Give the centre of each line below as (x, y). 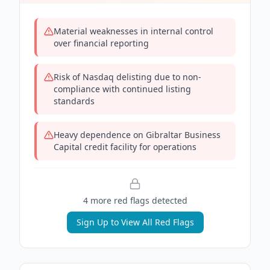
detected (168, 200)
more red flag (116, 200)
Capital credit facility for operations (125, 147)
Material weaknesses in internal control (133, 31)
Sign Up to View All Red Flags (135, 222)
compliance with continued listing (122, 89)
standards (74, 101)
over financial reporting (101, 43)
